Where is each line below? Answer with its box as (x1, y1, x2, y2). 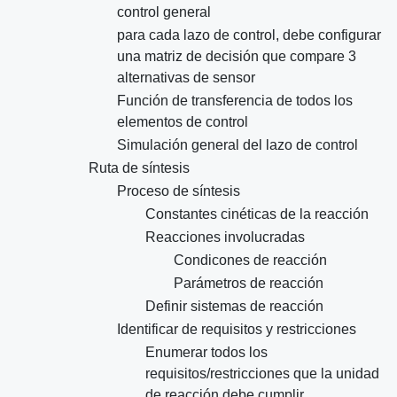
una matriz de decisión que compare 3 (117, 49, 356, 65)
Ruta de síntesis (89, 160, 190, 176)
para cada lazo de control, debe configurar (117, 27, 381, 43)
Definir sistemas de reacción (145, 299, 323, 315)
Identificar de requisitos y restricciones (117, 322, 356, 338)
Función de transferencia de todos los (117, 93, 353, 109)
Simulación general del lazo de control (117, 137, 358, 153)
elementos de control (117, 114, 248, 130)
